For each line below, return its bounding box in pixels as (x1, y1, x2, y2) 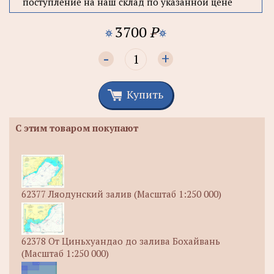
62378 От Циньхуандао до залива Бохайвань (21, 234, 220, 247)
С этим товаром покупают (15, 121, 138, 134)
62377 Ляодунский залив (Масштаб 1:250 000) (21, 187, 221, 200)
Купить (127, 86, 163, 102)
